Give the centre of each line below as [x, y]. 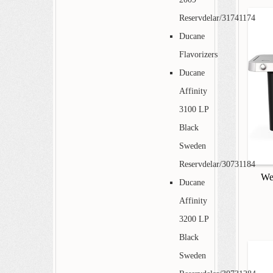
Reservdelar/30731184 [217, 164]
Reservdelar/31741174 [217, 18]
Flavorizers [198, 54]
